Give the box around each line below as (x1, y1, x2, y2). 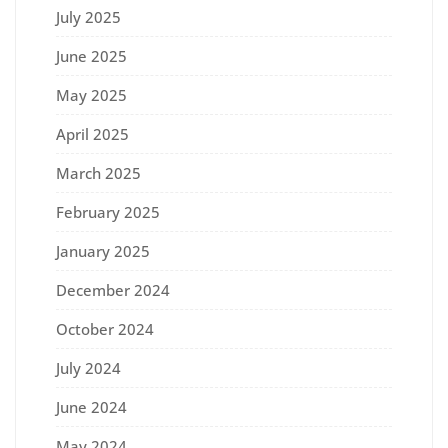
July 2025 (56, 6, 121, 27)
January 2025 (56, 240, 150, 261)
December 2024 (56, 279, 170, 300)
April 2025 (56, 123, 129, 144)
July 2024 (56, 357, 121, 378)
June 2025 (56, 45, 127, 66)
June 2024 (56, 396, 127, 417)
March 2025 (56, 162, 141, 183)
